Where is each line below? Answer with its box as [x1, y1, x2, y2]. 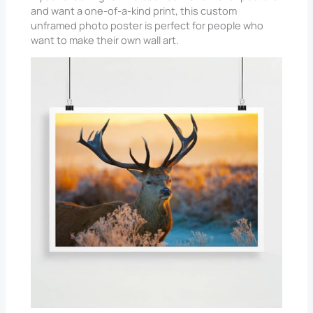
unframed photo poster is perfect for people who [31, 17, 264, 32]
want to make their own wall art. [31, 32, 180, 47]
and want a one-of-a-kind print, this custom [31, 3, 238, 17]
